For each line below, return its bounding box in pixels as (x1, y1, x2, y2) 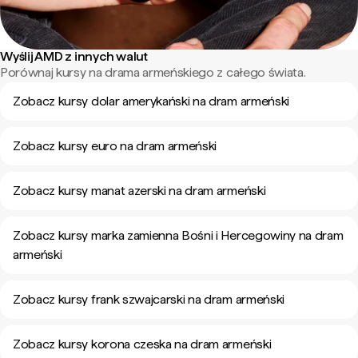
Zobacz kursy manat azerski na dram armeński (13, 183, 266, 198)
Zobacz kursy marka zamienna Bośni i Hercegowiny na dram (13, 228, 344, 243)
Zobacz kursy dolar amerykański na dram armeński (13, 93, 289, 109)
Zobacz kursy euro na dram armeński (13, 138, 217, 153)
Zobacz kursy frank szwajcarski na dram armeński (13, 292, 284, 307)
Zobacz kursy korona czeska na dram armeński (13, 336, 272, 352)
